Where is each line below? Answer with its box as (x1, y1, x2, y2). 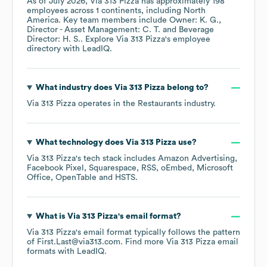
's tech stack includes (76, 154, 158, 163)
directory (27, 45, 61, 54)
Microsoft (197, 164, 233, 173)
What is (35, 212, 67, 221)
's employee (165, 35, 210, 44)
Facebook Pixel (27, 164, 84, 173)
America (27, 16, 58, 25)
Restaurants (138, 100, 182, 108)
